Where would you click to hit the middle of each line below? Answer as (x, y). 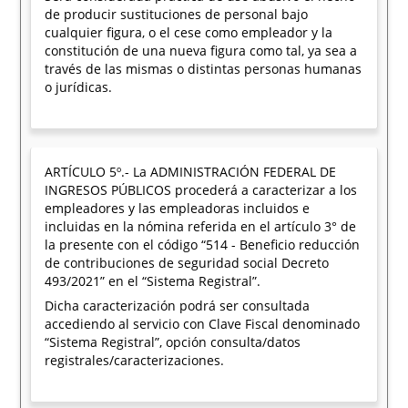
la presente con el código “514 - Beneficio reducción (203, 245)
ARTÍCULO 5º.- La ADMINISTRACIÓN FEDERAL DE (191, 172)
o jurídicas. (79, 87)
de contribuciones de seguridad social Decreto (187, 263)
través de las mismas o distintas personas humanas (204, 69)
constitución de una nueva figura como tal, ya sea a (201, 51)
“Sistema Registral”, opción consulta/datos (173, 342)
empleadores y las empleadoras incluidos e (178, 208)
